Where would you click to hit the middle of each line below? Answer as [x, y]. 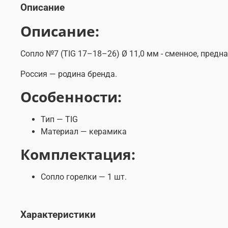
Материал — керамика [84, 131]
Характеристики [58, 214]
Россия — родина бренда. [69, 74]
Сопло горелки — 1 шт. [84, 177]
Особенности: [71, 96]
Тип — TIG [59, 119]
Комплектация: [78, 154]
